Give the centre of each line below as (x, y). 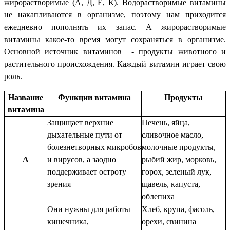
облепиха (158, 196)
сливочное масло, (172, 135)
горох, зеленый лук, (177, 171)
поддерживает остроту (87, 171)
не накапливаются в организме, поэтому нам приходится (115, 14)
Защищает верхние (80, 122)
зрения (59, 184)
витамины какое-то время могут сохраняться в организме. (115, 39)
